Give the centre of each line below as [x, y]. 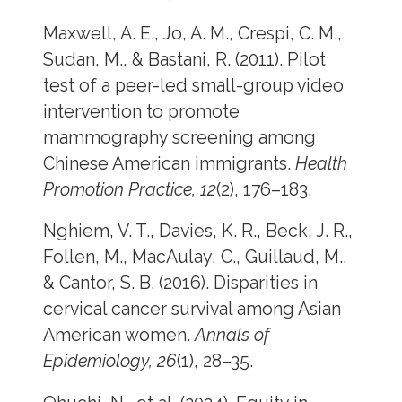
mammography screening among [179, 137]
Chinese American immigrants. [169, 163]
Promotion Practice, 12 [129, 189]
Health [321, 163]
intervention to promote [141, 111]
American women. [118, 336]
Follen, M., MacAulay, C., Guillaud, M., [195, 258]
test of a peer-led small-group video [193, 85]
